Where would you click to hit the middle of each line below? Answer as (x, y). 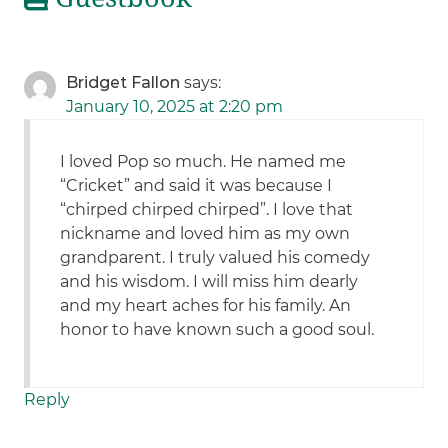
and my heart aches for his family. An (206, 306)
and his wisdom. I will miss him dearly (209, 282)
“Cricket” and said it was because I (196, 186)
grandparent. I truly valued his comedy (215, 258)
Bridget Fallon (123, 83)
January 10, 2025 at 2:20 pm (175, 107)
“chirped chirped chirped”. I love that (207, 210)
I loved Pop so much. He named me (203, 162)
